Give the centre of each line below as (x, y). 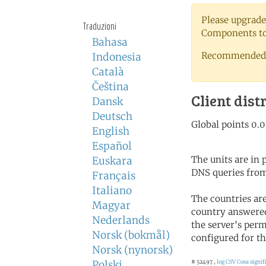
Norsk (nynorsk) (132, 250)
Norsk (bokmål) (131, 235)
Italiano (112, 191)
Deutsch (112, 116)
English (111, 131)
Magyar (111, 205)
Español (112, 146)
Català (108, 72)
